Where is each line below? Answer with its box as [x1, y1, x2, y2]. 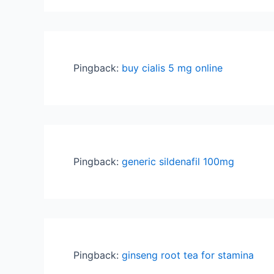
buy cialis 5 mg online [122, 62, 223, 74]
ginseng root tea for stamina [122, 249, 254, 261]
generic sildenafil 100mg [122, 155, 234, 168]
